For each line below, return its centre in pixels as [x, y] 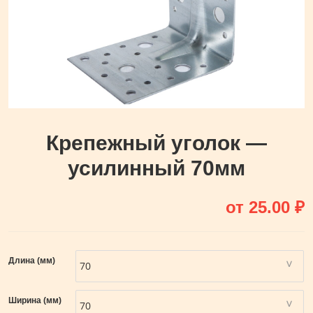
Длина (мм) [32, 260]
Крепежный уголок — [156, 143]
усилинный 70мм [156, 168]
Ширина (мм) [35, 300]
